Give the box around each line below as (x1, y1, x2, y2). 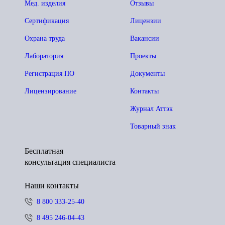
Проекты (130, 52, 156, 60)
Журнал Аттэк (130, 105, 173, 113)
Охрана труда (25, 35, 65, 42)
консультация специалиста (25, 158, 116, 166)
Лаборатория (25, 52, 63, 60)
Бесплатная (25, 147, 63, 155)
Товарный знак (130, 123, 176, 130)
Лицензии (130, 17, 161, 25)
